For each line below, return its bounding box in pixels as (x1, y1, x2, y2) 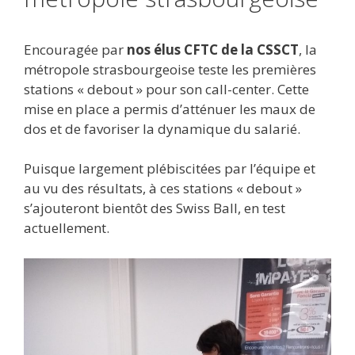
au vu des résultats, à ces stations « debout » (24, 179, 302, 198)
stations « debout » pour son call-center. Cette (24, 79, 309, 98)
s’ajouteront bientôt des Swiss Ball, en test (24, 199, 285, 218)
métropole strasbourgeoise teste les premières (24, 59, 316, 78)
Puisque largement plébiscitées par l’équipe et (24, 159, 315, 178)
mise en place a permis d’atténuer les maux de (24, 99, 315, 118)
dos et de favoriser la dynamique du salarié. (24, 119, 300, 138)
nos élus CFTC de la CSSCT (127, 40, 299, 59)
